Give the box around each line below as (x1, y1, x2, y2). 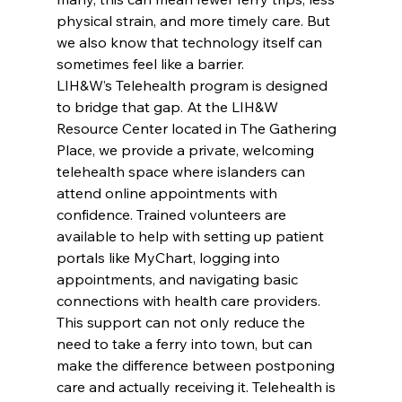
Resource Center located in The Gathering (56, 118, 340, 137)
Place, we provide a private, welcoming (56, 140, 318, 159)
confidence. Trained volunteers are (56, 205, 290, 223)
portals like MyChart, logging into (56, 248, 284, 267)
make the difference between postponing (56, 355, 338, 374)
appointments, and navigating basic (56, 269, 301, 288)
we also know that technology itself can (56, 32, 326, 51)
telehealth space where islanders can (56, 162, 309, 180)
